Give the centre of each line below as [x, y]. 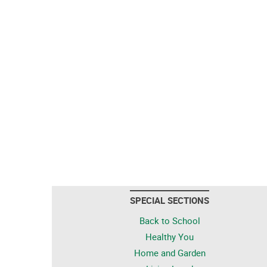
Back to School [170, 221]
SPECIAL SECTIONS [170, 200]
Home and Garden [170, 253]
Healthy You [170, 237]
